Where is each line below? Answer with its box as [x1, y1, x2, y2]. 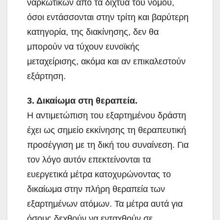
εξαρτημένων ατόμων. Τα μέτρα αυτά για [27, 198, 183, 209]
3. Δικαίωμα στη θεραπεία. [27, 95, 137, 106]
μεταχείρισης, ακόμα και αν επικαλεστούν [27, 56, 186, 66]
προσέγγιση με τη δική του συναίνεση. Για [27, 139, 189, 150]
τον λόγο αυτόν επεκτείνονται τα [27, 154, 151, 165]
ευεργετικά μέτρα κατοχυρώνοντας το [27, 169, 171, 179]
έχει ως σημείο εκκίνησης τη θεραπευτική [27, 125, 186, 135]
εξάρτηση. [27, 71, 66, 81]
